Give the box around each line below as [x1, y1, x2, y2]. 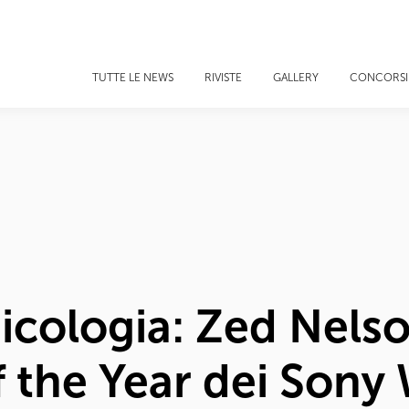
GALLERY [273, 71, 319, 84]
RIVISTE [204, 71, 242, 84]
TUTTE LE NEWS [92, 71, 173, 84]
